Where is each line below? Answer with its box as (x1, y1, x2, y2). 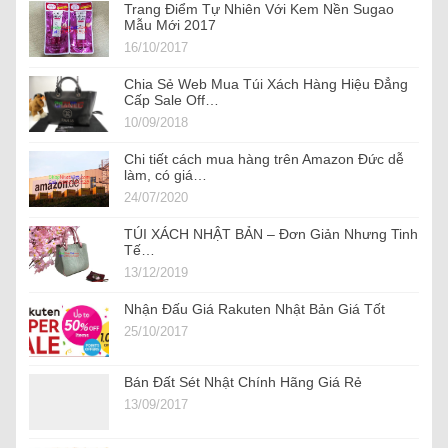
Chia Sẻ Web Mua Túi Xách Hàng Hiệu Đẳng (124, 76, 408, 93)
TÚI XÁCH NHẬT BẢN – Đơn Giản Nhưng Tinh (124, 226, 418, 243)
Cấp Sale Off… (124, 92, 219, 109)
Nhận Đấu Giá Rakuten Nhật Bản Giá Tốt (124, 301, 385, 318)
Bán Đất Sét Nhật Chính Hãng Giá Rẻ (124, 374, 362, 391)
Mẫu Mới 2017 (124, 17, 216, 34)
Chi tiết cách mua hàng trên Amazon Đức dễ (124, 151, 404, 168)
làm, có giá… (124, 167, 207, 184)
